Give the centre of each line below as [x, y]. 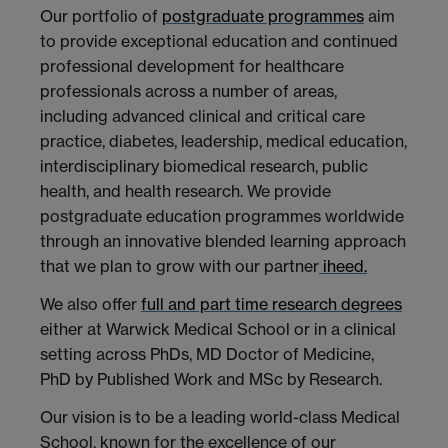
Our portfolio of [101, 16]
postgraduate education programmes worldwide [222, 216]
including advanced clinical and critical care [202, 116]
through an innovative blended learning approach [223, 241]
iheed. [343, 266]
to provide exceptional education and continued [219, 41]
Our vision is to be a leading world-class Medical [220, 416]
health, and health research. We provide [185, 191]
